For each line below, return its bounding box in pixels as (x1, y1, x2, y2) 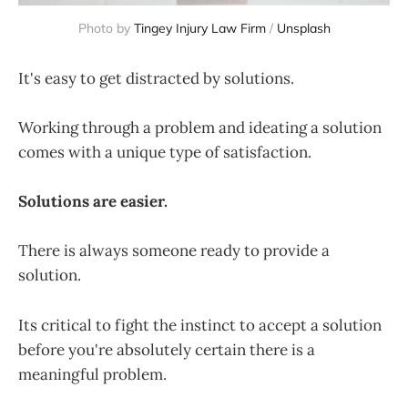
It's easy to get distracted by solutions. (18, 67, 294, 88)
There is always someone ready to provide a (18, 240, 330, 261)
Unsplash (276, 19, 331, 36)
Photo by (77, 19, 134, 36)
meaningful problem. (18, 363, 167, 384)
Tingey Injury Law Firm (133, 19, 266, 36)
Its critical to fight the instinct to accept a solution (18, 314, 382, 335)
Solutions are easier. (18, 191, 168, 212)
